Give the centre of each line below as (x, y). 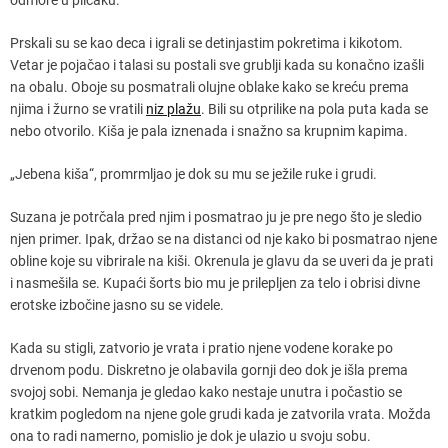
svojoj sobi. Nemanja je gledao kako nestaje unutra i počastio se (206, 391)
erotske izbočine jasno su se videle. (117, 304)
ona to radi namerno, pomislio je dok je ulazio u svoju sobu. (190, 435)
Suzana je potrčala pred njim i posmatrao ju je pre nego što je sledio (216, 216)
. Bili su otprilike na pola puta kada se (314, 108)
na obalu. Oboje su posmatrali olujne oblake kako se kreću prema (209, 86)
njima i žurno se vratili (78, 108)
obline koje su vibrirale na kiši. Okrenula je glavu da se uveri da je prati (221, 260)
